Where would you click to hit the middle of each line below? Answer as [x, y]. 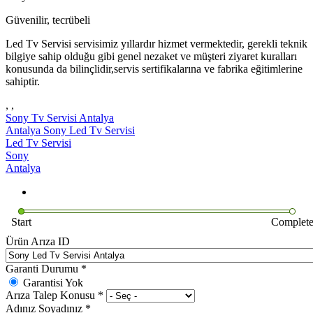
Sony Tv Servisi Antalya [60, 117]
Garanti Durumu [43, 268]
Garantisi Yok [53, 282]
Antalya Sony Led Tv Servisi [70, 130]
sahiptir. [23, 81]
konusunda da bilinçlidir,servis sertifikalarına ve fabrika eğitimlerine [154, 68]
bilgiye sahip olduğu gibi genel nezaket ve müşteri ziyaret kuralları [151, 56]
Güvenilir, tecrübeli [48, 20]
